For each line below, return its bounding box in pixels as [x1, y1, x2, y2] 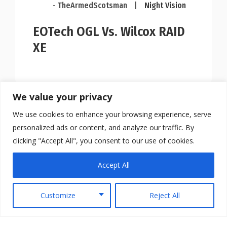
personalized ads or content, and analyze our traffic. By [13, 122, 194, 132]
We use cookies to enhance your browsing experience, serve [13, 109, 211, 119]
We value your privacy [13, 90, 112, 103]
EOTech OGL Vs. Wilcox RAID [33, 23, 185, 40]
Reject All [149, 190, 180, 200]
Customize [41, 190, 76, 200]
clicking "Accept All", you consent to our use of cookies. [13, 135, 195, 145]
